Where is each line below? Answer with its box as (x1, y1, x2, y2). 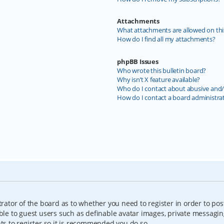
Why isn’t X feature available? (117, 74, 200, 84)
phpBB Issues (117, 56, 158, 66)
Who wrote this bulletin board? (117, 65, 206, 75)
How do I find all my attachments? (117, 34, 215, 44)
